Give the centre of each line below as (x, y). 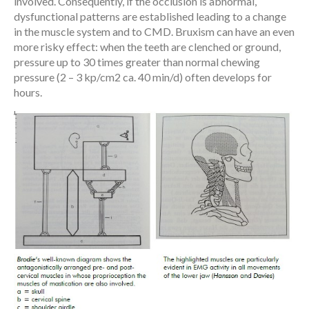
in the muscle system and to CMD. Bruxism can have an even (154, 31)
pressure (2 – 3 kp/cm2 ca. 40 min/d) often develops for (143, 77)
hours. (28, 92)
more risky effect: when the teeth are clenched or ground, (147, 46)
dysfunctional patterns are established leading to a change (150, 16)
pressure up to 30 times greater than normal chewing (137, 61)
